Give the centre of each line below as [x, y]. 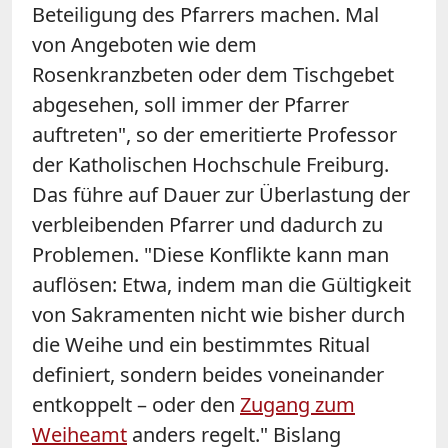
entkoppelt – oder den [136, 405]
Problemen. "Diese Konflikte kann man [210, 255]
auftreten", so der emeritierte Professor [214, 135]
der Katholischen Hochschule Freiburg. [210, 165]
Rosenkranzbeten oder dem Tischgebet [213, 75]
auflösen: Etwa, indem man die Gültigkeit [221, 285]
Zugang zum [297, 405]
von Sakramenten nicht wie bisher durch [218, 315]
